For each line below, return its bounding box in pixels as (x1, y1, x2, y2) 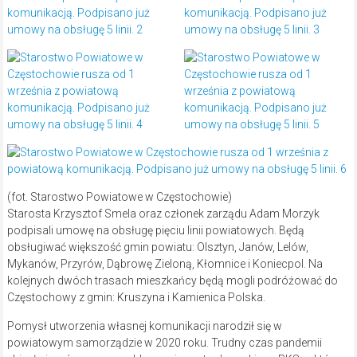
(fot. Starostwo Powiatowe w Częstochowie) (6, 190, 232, 204)
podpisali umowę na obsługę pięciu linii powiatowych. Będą (6, 224, 304, 237)
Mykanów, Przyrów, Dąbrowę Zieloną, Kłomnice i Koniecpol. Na (6, 257, 323, 271)
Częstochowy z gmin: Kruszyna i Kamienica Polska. (6, 291, 265, 304)
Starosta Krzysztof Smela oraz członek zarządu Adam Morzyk (6, 207, 320, 221)
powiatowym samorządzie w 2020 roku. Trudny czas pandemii (6, 336, 322, 350)
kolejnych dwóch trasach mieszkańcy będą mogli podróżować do (6, 274, 338, 288)
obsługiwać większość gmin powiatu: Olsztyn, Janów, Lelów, (6, 241, 308, 254)
